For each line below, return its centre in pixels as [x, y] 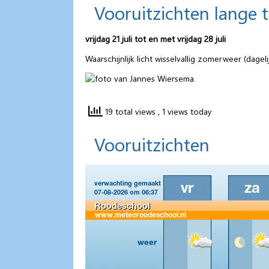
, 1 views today [185, 111]
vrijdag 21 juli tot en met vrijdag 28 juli [156, 38]
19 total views [130, 111]
